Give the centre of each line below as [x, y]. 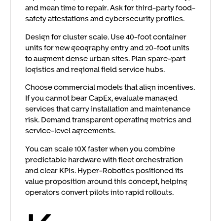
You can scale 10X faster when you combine [100, 148]
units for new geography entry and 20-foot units [107, 47]
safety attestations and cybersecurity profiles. [105, 18]
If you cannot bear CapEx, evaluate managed [101, 98]
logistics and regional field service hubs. [95, 69]
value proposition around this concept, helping [106, 181]
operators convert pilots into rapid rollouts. [99, 192]
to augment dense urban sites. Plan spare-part [105, 58]
